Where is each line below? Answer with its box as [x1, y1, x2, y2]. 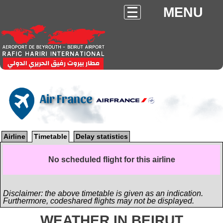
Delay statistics [76, 132, 128, 140]
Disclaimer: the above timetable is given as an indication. [3, 189, 203, 198]
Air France [40, 91, 95, 105]
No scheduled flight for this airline [48, 155, 175, 164]
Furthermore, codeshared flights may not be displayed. [3, 197, 194, 205]
